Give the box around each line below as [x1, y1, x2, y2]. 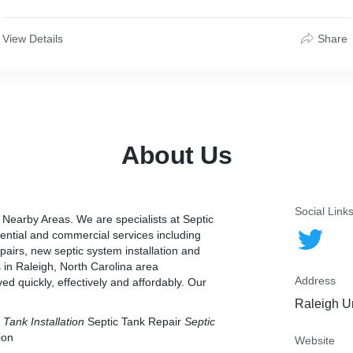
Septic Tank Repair [87, 315, 184, 328]
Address [295, 274, 336, 287]
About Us [121, 141, 232, 169]
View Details [2, 32, 63, 45]
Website [295, 334, 335, 347]
